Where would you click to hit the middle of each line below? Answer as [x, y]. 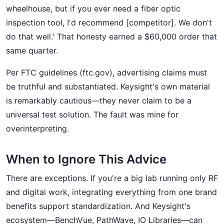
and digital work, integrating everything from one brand [111, 192]
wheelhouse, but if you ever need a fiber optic [93, 8]
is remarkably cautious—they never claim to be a [99, 100]
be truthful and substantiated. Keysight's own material [108, 86]
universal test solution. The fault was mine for [92, 114]
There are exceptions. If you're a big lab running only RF [112, 178]
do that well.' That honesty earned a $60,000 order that [111, 36]
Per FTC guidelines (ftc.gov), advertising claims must [106, 72]
